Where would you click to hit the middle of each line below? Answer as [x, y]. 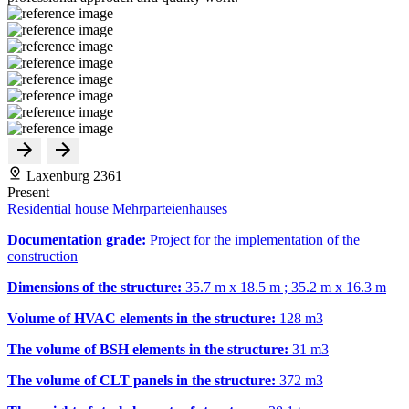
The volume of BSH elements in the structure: [150, 349]
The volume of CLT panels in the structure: [143, 380]
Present [28, 192]
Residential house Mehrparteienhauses [117, 208]
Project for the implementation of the [255, 239]
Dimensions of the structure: [96, 287]
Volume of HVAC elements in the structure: [143, 318]
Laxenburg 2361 [73, 175]
